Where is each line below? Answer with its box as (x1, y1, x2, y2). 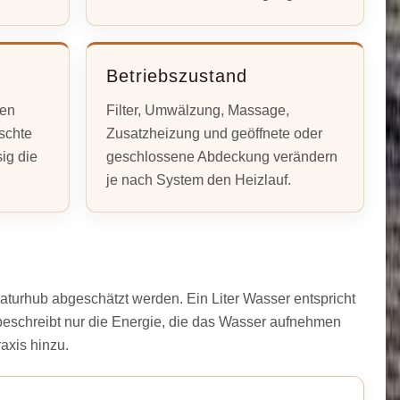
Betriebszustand (106, 65, 248, 86)
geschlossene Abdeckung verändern (106, 148, 338, 164)
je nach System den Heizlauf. (106, 171, 292, 187)
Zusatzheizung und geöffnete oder (106, 125, 323, 141)
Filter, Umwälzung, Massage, (106, 102, 290, 118)
